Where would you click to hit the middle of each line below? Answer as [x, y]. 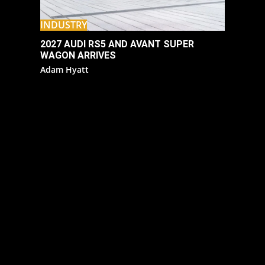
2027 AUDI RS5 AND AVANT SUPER [117, 44]
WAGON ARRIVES [78, 56]
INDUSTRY [64, 25]
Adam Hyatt [64, 70]
